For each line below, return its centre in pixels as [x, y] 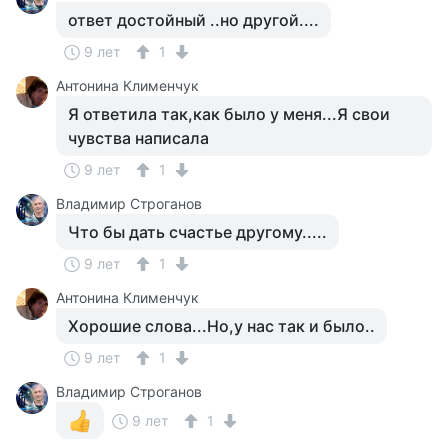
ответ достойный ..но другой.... [193, 20]
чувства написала [138, 138]
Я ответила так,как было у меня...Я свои [229, 114]
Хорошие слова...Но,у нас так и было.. [221, 326]
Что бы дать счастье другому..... [197, 232]
